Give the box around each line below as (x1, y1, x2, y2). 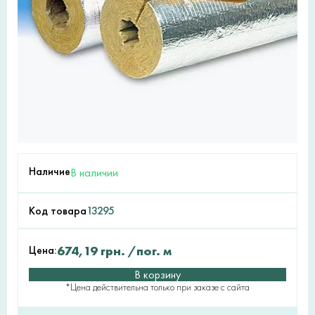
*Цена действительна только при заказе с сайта (65, 281, 250, 294)
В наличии (70, 165, 118, 180)
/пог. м (125, 243, 172, 259)
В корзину (134, 267, 181, 283)
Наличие (29, 164, 70, 179)
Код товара (29, 203, 86, 218)
